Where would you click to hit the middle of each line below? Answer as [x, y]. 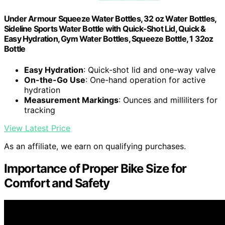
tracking [40, 110]
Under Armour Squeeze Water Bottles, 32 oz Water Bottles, [110, 19]
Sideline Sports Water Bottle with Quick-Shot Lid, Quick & [105, 29]
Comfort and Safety [57, 183]
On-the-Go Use [55, 80]
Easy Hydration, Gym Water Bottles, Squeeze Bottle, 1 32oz [109, 39]
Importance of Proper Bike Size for [95, 168]
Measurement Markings [71, 100]
